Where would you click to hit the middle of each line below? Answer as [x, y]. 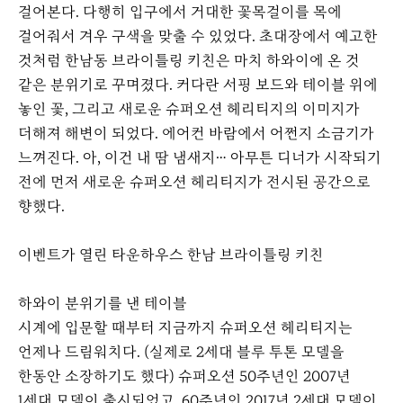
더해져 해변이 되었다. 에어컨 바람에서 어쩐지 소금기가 [196, 134]
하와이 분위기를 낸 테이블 [103, 304]
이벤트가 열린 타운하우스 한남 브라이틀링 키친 [171, 255]
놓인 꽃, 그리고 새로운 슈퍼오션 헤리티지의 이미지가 [189, 110]
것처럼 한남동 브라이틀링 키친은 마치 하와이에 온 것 [189, 61]
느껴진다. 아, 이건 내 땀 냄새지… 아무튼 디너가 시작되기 [200, 158]
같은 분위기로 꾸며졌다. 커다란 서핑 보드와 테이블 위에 [198, 85]
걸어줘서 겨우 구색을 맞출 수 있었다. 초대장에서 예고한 [198, 37]
